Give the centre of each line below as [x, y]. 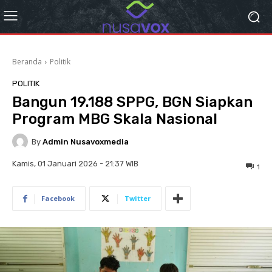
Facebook [58, 199]
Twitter [138, 199]
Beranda [27, 62]
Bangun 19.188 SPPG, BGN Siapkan [132, 102]
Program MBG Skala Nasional [115, 119]
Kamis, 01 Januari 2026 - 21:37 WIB [75, 164]
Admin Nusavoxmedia [86, 141]
